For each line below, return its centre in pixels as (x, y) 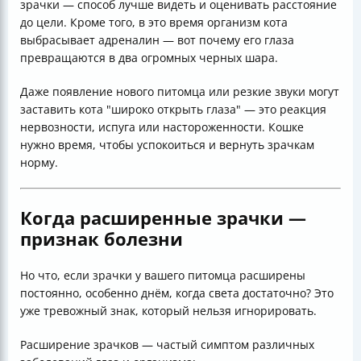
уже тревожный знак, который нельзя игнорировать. (168, 311)
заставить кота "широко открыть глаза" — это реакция (173, 110)
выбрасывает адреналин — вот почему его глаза (157, 40)
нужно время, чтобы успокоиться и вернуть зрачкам (167, 145)
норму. (39, 163)
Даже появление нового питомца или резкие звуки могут (180, 92)
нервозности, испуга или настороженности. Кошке (162, 127)
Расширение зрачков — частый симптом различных (167, 345)
